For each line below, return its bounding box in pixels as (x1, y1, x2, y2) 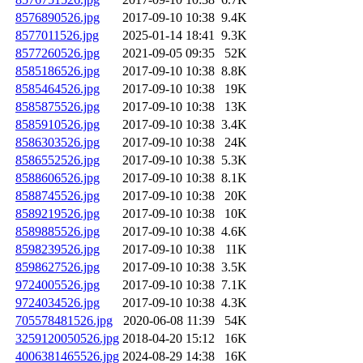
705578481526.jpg (15, 314, 113, 328)
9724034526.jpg (15, 296, 100, 310)
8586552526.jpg (15, 153, 100, 168)
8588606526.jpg (15, 171, 100, 186)
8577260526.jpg (15, 46, 100, 61)
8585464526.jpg (15, 82, 100, 96)
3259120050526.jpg (15, 331, 119, 346)
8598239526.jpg (15, 242, 100, 257)
